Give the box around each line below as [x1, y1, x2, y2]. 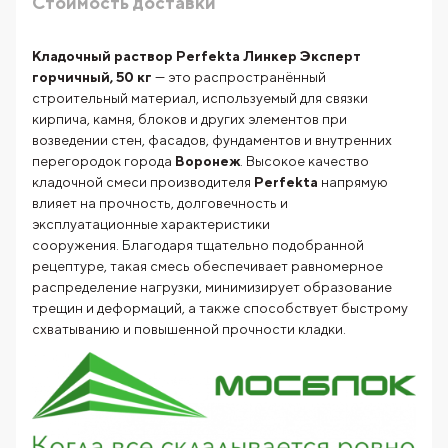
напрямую [318, 174, 388, 191]
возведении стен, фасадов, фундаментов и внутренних [32, 132, 392, 149]
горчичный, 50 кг [32, 69, 152, 86]
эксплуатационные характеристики [32, 216, 270, 233]
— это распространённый [152, 69, 326, 86]
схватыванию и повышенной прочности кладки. [32, 321, 349, 338]
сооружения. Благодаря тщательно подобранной [32, 237, 364, 254]
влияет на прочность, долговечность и [32, 195, 288, 212]
